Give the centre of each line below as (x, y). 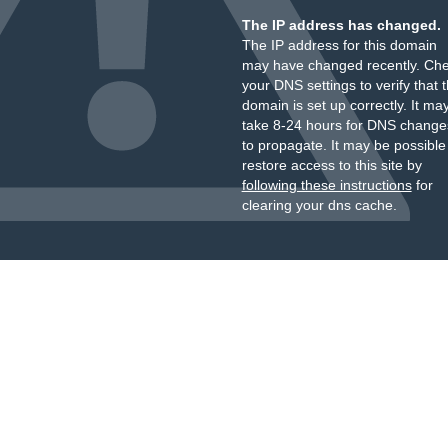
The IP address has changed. (341, 25)
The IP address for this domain (339, 45)
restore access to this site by (331, 165)
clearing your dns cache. (319, 205)
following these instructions (326, 185)
